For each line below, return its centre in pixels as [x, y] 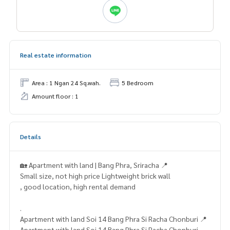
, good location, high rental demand [79, 187]
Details [31, 137]
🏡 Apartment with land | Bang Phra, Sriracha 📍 [95, 165]
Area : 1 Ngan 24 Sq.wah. [66, 83]
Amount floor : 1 [55, 96]
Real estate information [56, 55]
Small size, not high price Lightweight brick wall [96, 176]
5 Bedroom [138, 83]
